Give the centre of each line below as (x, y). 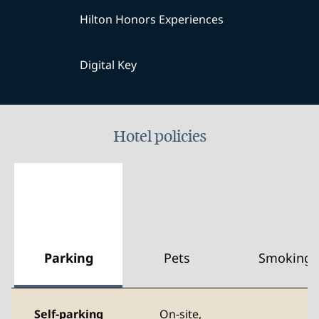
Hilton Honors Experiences (152, 19)
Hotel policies (159, 136)
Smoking (285, 258)
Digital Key (108, 65)
